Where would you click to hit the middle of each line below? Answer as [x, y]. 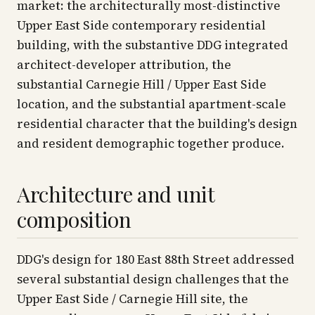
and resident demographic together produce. [151, 143]
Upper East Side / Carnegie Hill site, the [133, 299]
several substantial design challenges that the [153, 279]
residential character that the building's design [157, 124]
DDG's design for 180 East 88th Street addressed [156, 259]
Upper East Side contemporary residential [141, 25]
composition [74, 219]
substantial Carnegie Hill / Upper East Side [142, 84]
